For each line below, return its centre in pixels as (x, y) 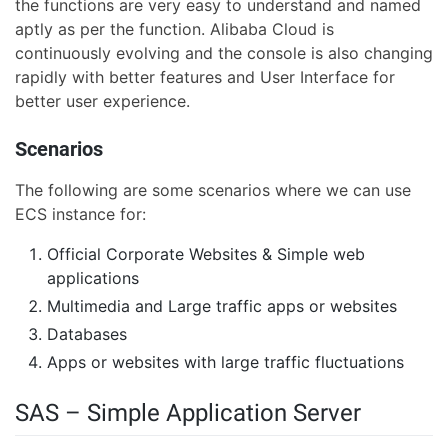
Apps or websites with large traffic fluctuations (225, 362)
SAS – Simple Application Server (188, 413)
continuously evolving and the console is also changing (224, 53)
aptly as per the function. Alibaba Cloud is (174, 29)
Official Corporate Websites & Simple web (206, 254)
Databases (87, 334)
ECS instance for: (80, 214)
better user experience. (102, 101)
